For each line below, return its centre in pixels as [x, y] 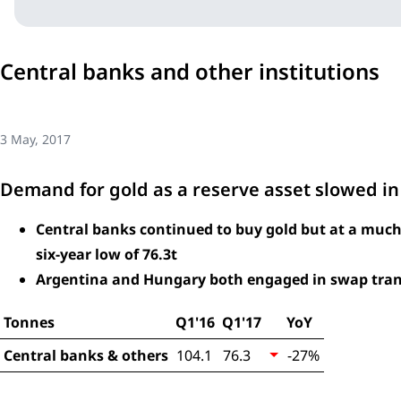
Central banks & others [86, 355]
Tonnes [29, 322]
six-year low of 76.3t [107, 254]
